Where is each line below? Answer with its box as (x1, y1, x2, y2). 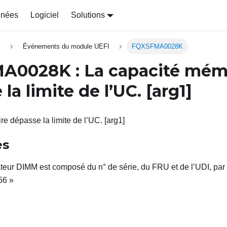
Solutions (70, 11, 105, 19)
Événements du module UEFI (22, 43, 109, 51)
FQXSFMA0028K (132, 43, 183, 51)
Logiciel (30, 11, 59, 19)
